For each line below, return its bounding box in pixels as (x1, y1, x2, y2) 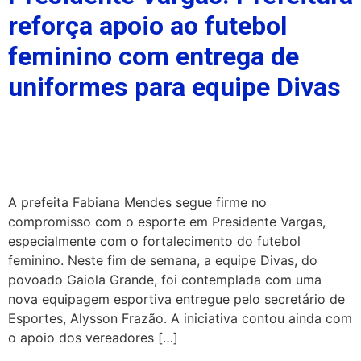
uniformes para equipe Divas (8, 72, 341, 103)
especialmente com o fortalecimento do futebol (8, 233, 301, 250)
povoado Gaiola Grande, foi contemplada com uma (8, 272, 322, 288)
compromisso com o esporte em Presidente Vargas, (8, 214, 326, 230)
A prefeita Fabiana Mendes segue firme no (8, 194, 267, 211)
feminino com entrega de (8, 41, 299, 73)
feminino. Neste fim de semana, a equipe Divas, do (8, 252, 317, 269)
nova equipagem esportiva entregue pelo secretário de (8, 291, 345, 308)
